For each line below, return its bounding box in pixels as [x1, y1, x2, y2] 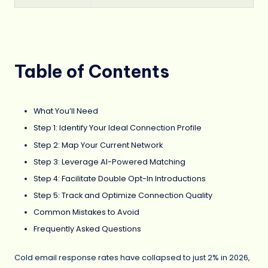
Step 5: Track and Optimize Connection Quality [33, 190, 212, 200]
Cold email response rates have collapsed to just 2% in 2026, [14, 252, 250, 263]
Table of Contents [14, 60, 169, 83]
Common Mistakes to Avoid [33, 207, 139, 218]
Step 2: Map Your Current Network [33, 139, 163, 150]
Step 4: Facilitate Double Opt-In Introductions [33, 173, 206, 184]
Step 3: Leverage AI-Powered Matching [33, 156, 185, 167]
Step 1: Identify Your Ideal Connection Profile [33, 123, 202, 133]
